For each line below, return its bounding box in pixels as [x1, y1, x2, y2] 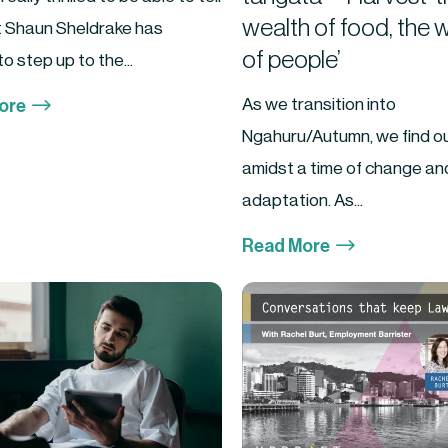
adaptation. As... [241, 191, 363, 209]
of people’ [241, 47, 341, 73]
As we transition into [241, 95, 396, 113]
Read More [241, 237, 330, 256]
